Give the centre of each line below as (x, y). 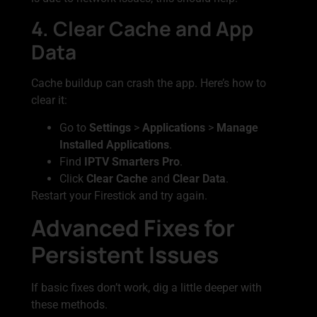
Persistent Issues (125, 255)
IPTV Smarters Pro (132, 161)
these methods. (69, 305)
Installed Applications (114, 144)
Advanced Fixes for (133, 228)
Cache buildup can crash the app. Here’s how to (149, 83)
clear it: (49, 100)
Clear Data (199, 178)
